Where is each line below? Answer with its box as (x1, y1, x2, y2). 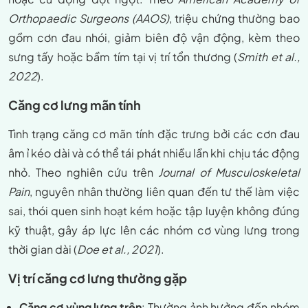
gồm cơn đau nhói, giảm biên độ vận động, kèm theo (8, 30, 300, 45)
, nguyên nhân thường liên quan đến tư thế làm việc (30, 184, 300, 199)
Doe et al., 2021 (77, 242, 157, 257)
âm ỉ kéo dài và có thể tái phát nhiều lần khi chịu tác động (8, 146, 300, 161)
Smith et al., (237, 49, 300, 65)
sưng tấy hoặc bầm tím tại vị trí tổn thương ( (8, 49, 238, 65)
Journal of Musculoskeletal (158, 165, 300, 180)
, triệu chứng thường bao (168, 11, 300, 26)
